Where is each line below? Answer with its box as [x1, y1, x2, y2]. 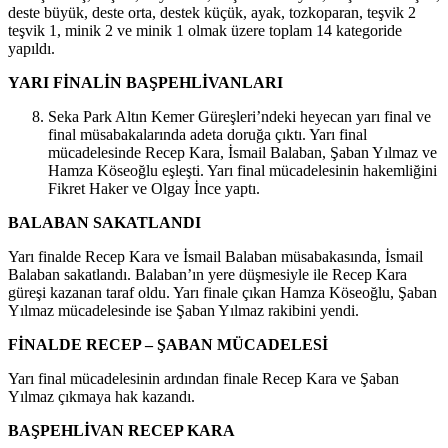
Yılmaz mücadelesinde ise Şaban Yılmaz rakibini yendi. [8, 300, 359, 318]
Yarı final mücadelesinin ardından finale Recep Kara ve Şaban [8, 368, 399, 386]
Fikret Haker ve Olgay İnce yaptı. [48, 178, 260, 196]
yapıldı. [8, 38, 55, 56]
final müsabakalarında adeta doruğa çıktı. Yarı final [48, 124, 367, 142]
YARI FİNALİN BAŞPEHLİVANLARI [8, 72, 283, 90]
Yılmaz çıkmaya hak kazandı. [8, 386, 195, 404]
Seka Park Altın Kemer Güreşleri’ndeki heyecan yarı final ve [48, 106, 431, 124]
